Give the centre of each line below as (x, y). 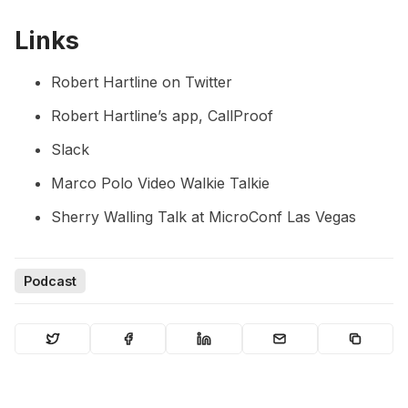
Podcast (50, 281)
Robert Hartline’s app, (129, 116)
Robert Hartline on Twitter (142, 82)
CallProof (240, 116)
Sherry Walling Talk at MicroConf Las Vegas (204, 217)
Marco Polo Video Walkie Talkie (160, 184)
